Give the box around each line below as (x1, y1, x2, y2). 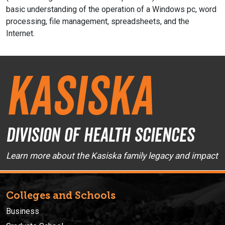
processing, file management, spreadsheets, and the (6, 17, 189, 27)
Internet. (6, 29, 35, 39)
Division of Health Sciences (6, 123, 194, 147)
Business (6, 206, 39, 216)
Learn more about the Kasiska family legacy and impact (6, 151, 218, 161)
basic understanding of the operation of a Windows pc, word (6, 5, 216, 15)
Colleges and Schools (6, 189, 116, 201)
